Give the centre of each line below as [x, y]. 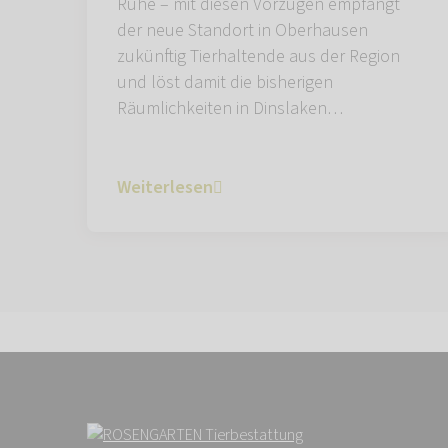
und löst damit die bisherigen [225, 82]
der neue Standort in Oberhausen [242, 30]
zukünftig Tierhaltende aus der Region [258, 56]
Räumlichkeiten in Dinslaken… [230, 108]
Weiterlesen [165, 187]
